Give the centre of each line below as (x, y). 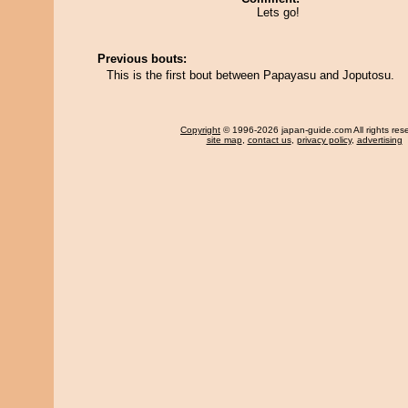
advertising (379, 140)
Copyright (200, 130)
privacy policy (324, 140)
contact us (269, 140)
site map (224, 140)
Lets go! (278, 12)
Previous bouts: (142, 59)
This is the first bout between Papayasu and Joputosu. (250, 75)
